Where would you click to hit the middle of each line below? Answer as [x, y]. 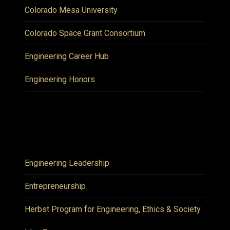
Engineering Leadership [67, 163]
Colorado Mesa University [71, 10]
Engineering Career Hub [67, 56]
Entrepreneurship [55, 186]
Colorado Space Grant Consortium [85, 33]
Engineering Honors [60, 79]
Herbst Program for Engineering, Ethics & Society [113, 209]
